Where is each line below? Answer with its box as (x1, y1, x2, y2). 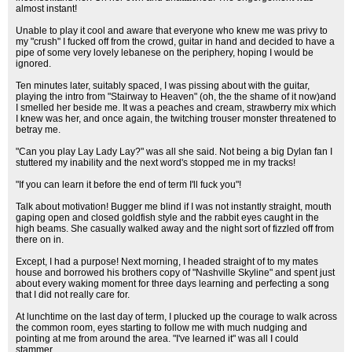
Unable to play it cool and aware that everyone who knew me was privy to (16, 25, 328, 36)
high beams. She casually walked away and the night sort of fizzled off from (16, 223, 334, 234)
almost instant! (16, 3, 77, 14)
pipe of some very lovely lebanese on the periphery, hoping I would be (16, 47, 313, 58)
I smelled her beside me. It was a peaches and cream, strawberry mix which (16, 102, 336, 113)
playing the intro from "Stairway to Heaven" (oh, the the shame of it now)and (16, 91, 336, 102)
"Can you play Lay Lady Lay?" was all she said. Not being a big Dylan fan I (16, 146, 332, 157)
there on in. (16, 234, 64, 245)
